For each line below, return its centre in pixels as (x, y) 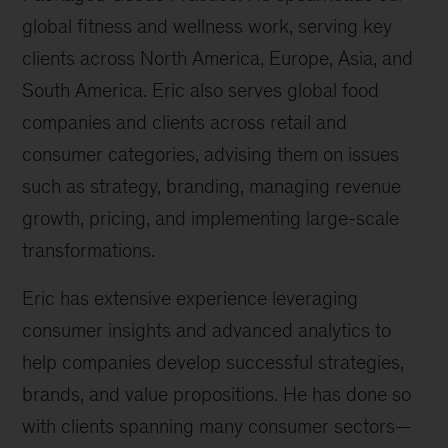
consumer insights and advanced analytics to (207, 330)
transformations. (89, 250)
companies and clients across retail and (185, 122)
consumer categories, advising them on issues (211, 154)
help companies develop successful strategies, (213, 362)
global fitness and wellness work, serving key (207, 26)
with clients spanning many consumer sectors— (217, 426)
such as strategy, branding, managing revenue (212, 186)
